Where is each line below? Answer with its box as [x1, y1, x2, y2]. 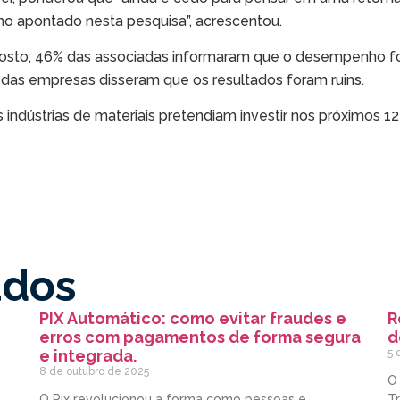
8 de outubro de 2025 [39, 365, 149, 379]
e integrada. [39, 346, 137, 366]
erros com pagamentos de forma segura [39, 328, 361, 347]
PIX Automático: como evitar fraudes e [39, 309, 346, 329]
